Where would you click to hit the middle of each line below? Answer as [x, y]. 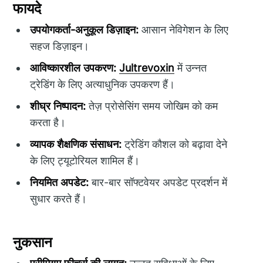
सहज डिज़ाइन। [60, 46]
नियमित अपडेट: [60, 183]
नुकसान [33, 242]
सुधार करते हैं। [59, 199]
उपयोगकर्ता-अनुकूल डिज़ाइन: [85, 30]
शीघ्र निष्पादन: [58, 106]
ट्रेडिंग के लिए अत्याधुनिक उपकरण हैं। [103, 85]
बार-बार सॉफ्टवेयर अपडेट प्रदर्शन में [158, 183]
